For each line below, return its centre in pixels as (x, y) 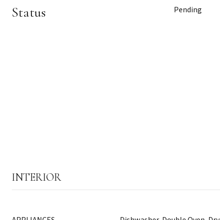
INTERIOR (37, 177)
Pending (188, 10)
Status (29, 12)
